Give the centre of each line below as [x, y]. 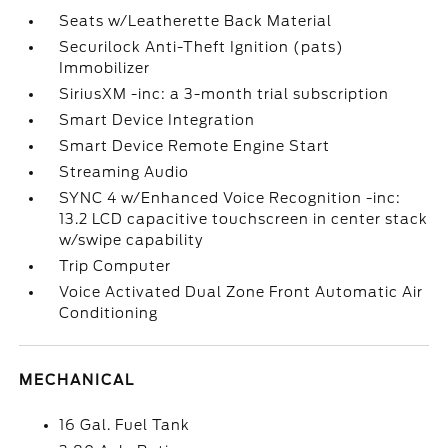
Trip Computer [115, 266]
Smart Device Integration [157, 120]
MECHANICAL [77, 380]
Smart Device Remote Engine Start [195, 146]
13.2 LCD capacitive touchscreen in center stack [244, 219]
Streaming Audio [124, 172]
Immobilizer [105, 68]
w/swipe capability [131, 240]
